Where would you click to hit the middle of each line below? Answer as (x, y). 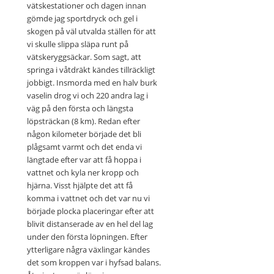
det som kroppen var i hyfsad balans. (94, 263)
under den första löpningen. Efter (87, 237)
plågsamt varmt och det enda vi (84, 147)
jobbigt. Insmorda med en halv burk (92, 83)
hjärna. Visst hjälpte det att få (80, 186)
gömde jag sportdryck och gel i (82, 19)
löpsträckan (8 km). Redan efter (83, 121)
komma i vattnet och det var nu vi (88, 198)
